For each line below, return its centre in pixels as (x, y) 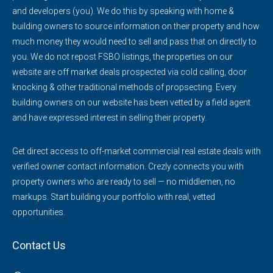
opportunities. (39, 212)
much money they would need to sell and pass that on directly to (134, 42)
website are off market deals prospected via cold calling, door (129, 72)
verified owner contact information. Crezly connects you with (128, 167)
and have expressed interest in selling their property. (109, 118)
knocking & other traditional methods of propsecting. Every (124, 87)
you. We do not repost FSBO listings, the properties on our (122, 57)
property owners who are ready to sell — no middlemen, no (124, 182)
